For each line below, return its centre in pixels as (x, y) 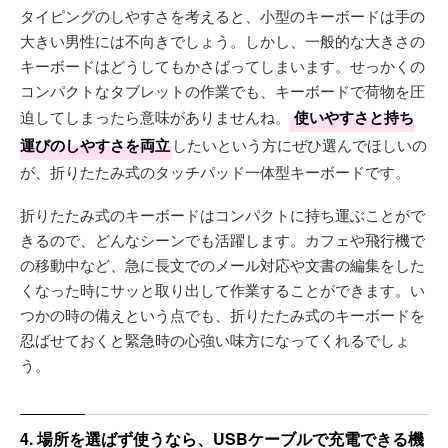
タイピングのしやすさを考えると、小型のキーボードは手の (222, 15)
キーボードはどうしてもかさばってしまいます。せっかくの (222, 65)
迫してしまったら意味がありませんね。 (155, 116)
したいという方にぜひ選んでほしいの (299, 144)
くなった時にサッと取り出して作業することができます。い (222, 289)
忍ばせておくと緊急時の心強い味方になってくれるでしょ (215, 339)
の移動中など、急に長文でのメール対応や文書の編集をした (222, 264)
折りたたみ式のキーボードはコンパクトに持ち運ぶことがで (222, 214)
